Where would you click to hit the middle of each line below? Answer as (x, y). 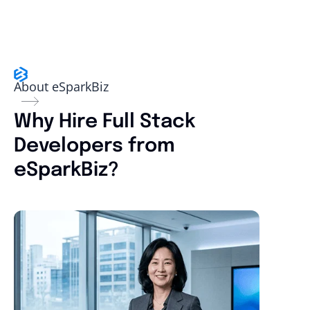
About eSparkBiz (61, 86)
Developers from (94, 146)
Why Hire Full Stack (104, 122)
